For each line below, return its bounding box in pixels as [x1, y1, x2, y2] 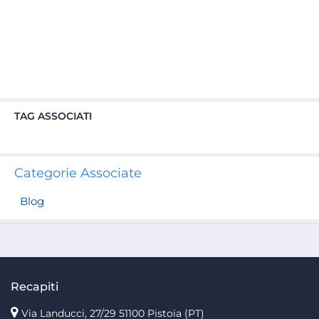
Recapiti [11, 280, 58, 293]
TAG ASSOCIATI [14, 110, 92, 122]
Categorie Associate [14, 165, 142, 181]
